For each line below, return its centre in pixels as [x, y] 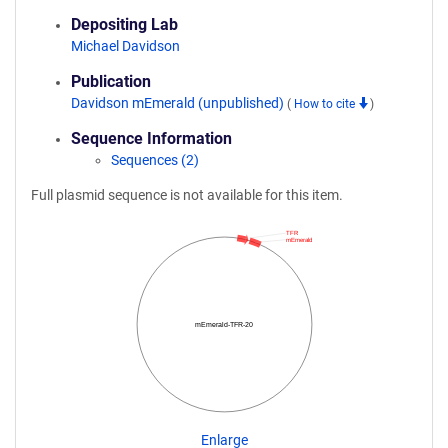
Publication [111, 81]
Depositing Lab [124, 24]
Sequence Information [151, 138]
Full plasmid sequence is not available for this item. [187, 195]
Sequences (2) [155, 160]
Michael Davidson [125, 46]
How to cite [326, 104]
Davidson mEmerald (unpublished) [179, 103]
